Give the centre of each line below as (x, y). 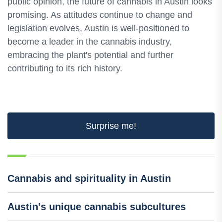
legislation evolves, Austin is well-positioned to (98, 28)
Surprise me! (111, 126)
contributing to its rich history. (65, 68)
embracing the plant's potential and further (90, 55)
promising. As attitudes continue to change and (100, 15)
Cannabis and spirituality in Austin (89, 178)
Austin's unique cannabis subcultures (97, 206)
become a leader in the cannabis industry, (90, 41)
